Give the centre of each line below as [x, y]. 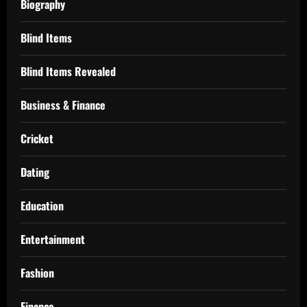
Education [42, 205]
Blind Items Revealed [68, 71]
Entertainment [53, 239]
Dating [35, 172]
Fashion [37, 272]
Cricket [37, 138]
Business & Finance [63, 105]
